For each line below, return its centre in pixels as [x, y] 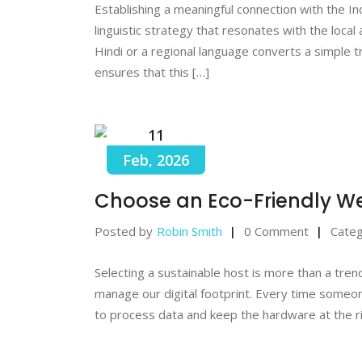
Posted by [124, 231]
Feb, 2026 [156, 160]
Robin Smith [189, 231]
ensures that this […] [152, 72]
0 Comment [276, 231]
